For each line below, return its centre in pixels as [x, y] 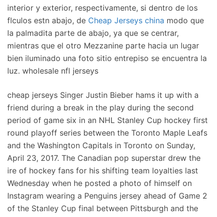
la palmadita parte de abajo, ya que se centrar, [93, 33]
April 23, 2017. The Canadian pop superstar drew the [104, 158]
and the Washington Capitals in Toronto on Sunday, [101, 145]
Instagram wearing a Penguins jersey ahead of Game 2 [107, 196]
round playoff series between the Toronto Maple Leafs [107, 133]
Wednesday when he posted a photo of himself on [100, 183]
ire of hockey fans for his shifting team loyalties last [103, 170]
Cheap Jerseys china [126, 20]
